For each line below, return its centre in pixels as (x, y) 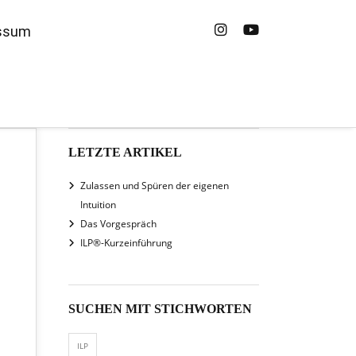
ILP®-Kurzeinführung (126, 243)
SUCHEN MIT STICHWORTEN (160, 309)
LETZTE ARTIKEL (125, 152)
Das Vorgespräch (118, 224)
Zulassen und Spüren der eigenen (155, 186)
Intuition (98, 205)
